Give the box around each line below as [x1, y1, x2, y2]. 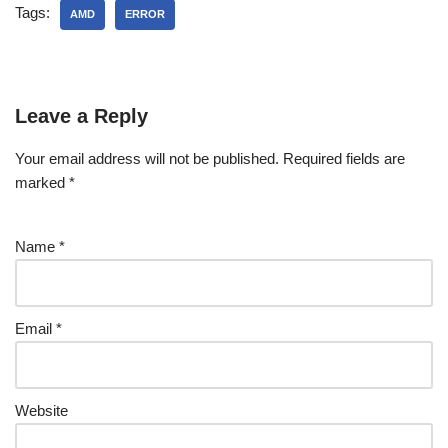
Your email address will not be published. [15, 150, 279, 168]
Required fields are [283, 150, 405, 168]
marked [15, 174, 69, 192]
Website [15, 402, 68, 420]
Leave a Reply [15, 105, 148, 128]
